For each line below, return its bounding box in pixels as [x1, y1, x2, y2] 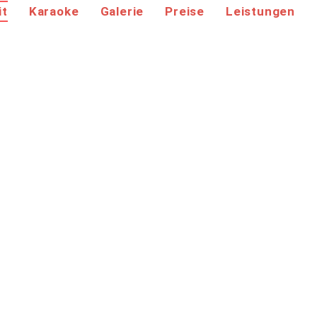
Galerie [100, 4, 144, 18]
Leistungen [225, 4, 295, 18]
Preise [165, 4, 204, 18]
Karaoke [28, 4, 79, 18]
